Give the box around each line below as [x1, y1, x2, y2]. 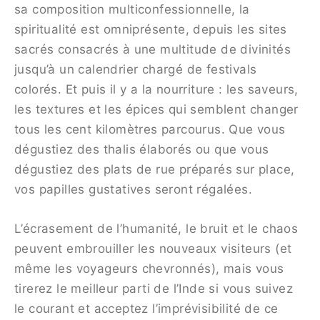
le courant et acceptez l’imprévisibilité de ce [14, 301, 279, 316]
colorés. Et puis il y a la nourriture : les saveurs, [14, 82, 299, 97]
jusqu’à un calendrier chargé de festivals [14, 62, 257, 77]
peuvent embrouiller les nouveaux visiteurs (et [14, 241, 292, 256]
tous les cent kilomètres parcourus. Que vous [14, 122, 286, 137]
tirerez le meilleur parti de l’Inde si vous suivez [14, 281, 293, 296]
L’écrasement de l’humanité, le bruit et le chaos [14, 221, 299, 236]
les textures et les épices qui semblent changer [14, 102, 299, 117]
